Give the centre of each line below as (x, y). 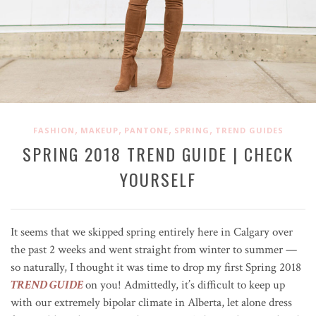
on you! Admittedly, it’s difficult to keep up (185, 285)
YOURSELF (158, 179)
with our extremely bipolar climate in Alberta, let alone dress (151, 302)
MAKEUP (99, 130)
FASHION (54, 130)
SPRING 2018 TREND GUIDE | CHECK (158, 153)
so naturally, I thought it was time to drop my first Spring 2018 (156, 267)
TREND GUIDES (249, 130)
